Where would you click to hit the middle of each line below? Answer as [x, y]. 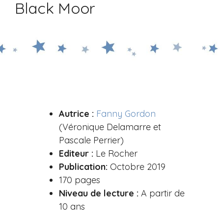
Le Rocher [115, 153]
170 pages [79, 180]
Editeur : [76, 153]
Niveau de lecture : [98, 193]
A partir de [161, 193]
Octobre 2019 [136, 166]
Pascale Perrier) [91, 140]
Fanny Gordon [126, 113]
